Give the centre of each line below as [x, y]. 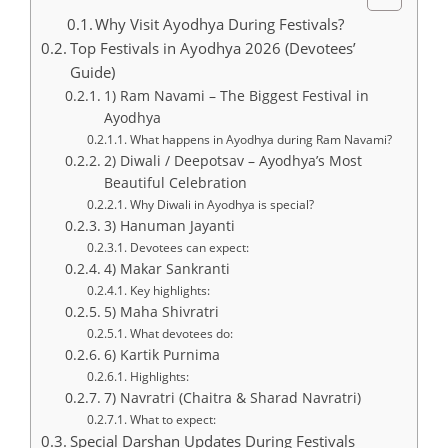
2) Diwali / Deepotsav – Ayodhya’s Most [232, 160]
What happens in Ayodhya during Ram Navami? [260, 139]
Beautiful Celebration [175, 182]
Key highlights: [169, 290]
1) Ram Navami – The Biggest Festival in [236, 95]
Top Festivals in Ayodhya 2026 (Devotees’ [213, 47]
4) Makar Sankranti [166, 268]
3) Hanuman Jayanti [169, 225]
